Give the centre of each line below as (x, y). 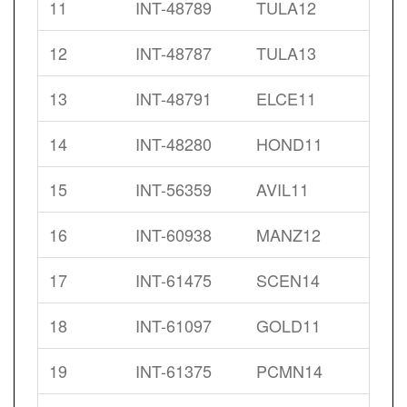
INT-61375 (174, 371)
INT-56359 (174, 189)
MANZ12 (288, 234)
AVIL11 (283, 189)
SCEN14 (288, 280)
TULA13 (286, 53)
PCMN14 (289, 371)
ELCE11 (286, 98)
